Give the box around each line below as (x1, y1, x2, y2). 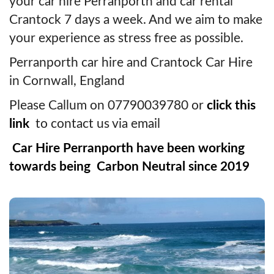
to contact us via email (32, 117, 160, 130)
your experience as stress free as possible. (9, 31, 243, 45)
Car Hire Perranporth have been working (9, 141, 245, 155)
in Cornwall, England (9, 74, 125, 87)
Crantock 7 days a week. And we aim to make (9, 13, 262, 26)
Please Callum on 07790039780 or (9, 98, 204, 112)
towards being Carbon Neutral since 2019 (9, 160, 250, 173)
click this (207, 98, 256, 112)
